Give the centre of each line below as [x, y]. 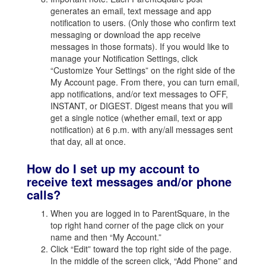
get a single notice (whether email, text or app [136, 118]
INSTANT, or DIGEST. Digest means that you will [142, 106]
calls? [44, 194]
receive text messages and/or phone [129, 181]
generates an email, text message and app [131, 11]
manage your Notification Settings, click [124, 58]
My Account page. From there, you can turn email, [145, 82]
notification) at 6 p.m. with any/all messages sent [142, 129]
